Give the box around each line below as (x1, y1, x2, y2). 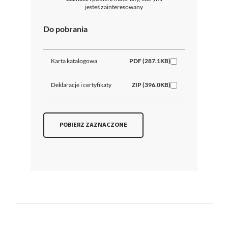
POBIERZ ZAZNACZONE (60, 122, 127, 128)
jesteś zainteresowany (85, 3, 143, 11)
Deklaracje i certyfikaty (51, 80, 111, 89)
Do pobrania (43, 23, 88, 34)
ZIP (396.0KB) (132, 80, 170, 89)
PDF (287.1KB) (129, 56, 170, 65)
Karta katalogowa (51, 56, 97, 65)
